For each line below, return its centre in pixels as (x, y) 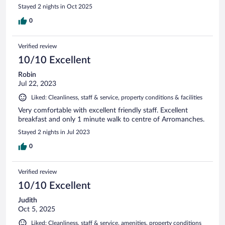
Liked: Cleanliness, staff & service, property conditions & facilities (117, 97)
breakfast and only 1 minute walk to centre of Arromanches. (111, 119)
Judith (28, 200)
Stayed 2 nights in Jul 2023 (54, 132)
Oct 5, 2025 (37, 209)
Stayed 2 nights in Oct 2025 (55, 6)
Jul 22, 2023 (37, 84)
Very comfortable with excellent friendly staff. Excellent (103, 110)
